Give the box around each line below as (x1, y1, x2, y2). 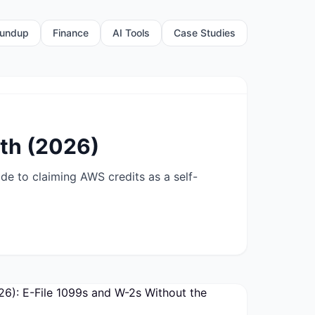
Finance (53, 27, 89, 39)
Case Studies (174, 27, 236, 39)
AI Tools (112, 27, 150, 39)
